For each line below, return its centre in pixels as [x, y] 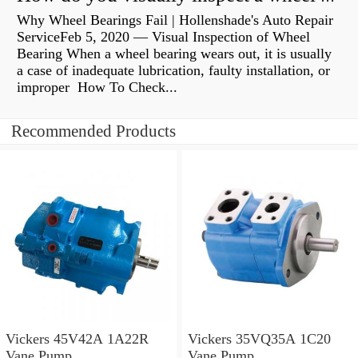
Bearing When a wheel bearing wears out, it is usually [174, 54]
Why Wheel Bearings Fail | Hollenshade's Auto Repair [175, 20]
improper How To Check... [97, 88]
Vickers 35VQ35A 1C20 [259, 338]
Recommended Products [93, 131]
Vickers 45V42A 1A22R [77, 338]
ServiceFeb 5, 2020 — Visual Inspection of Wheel [163, 37]
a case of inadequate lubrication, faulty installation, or [173, 71]
